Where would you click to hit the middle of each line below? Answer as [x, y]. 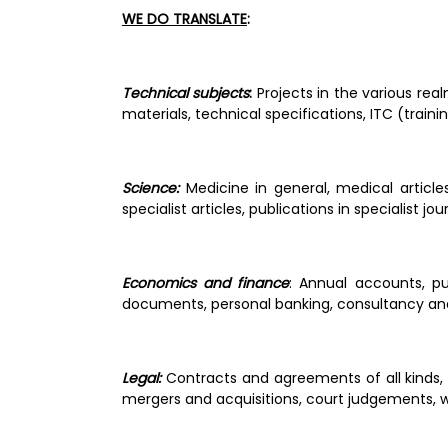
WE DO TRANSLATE [184, 18]
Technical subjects [186, 92]
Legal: [144, 377]
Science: [150, 187]
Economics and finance [206, 282]
